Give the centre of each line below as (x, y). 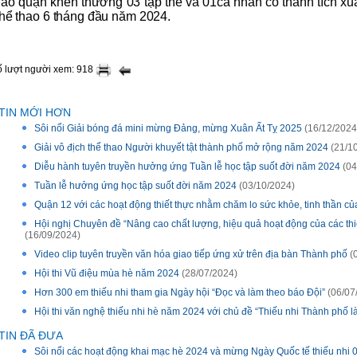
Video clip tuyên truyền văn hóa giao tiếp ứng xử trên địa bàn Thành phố (191, 254)
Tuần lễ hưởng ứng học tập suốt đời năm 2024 (135, 186)
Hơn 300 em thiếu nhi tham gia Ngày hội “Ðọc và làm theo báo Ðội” (180, 292)
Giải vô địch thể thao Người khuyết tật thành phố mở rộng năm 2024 (181, 147)
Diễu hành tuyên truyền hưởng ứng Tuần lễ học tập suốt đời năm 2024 (187, 167)
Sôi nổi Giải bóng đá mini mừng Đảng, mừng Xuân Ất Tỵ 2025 (168, 128)
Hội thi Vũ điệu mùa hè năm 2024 (107, 273)
